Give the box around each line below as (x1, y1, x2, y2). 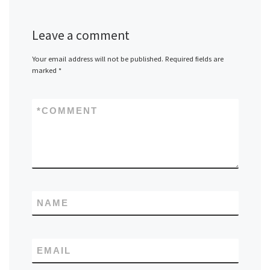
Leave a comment (31, 27, 130, 44)
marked (31, 66, 58, 75)
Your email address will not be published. (31, 54, 163, 64)
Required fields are (165, 54, 224, 64)
